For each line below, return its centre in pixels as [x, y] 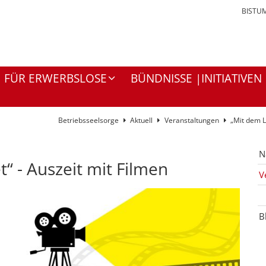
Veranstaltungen [191, 121]
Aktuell [141, 121]
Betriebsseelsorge [88, 121]
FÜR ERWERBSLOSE [56, 79]
